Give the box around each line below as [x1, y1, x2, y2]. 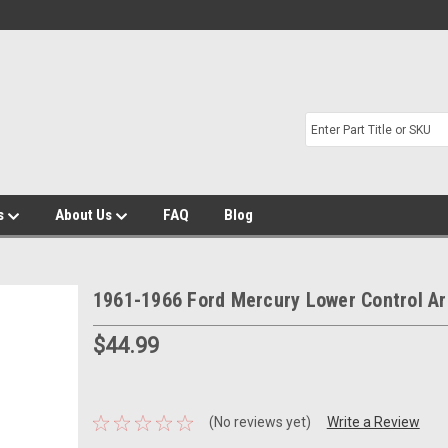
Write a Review [326, 414, 420, 431]
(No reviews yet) [208, 414, 311, 431]
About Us [55, 206, 115, 224]
